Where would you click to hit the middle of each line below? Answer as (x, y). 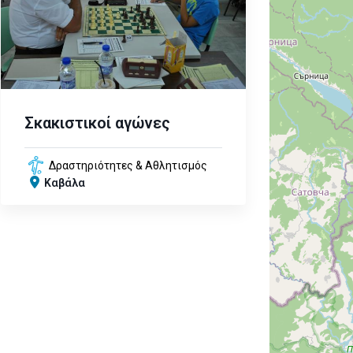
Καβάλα (64, 183)
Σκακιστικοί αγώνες (97, 123)
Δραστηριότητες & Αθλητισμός (128, 166)
